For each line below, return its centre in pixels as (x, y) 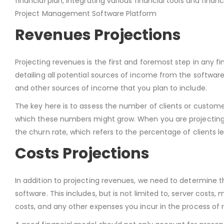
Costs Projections (82, 153)
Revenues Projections (98, 35)
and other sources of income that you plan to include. (111, 88)
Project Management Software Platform (87, 13)
